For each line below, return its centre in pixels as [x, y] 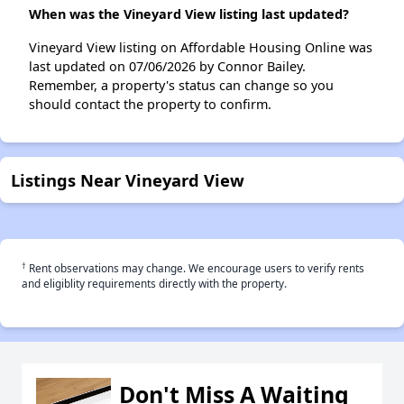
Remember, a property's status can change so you [181, 86]
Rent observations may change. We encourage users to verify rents [195, 268]
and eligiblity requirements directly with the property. [154, 284]
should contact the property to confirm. [150, 105]
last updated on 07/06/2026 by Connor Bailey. [167, 67]
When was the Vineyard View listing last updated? [189, 14]
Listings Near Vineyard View [128, 180]
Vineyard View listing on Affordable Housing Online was [201, 48]
